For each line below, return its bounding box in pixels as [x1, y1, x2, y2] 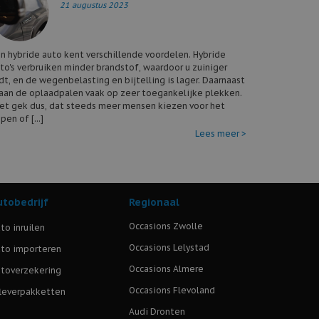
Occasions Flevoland [129, 284, 215, 296]
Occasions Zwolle [129, 220, 203, 231]
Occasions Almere [129, 263, 204, 274]
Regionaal [129, 195, 179, 209]
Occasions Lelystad [129, 241, 209, 253]
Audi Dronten [129, 305, 185, 317]
